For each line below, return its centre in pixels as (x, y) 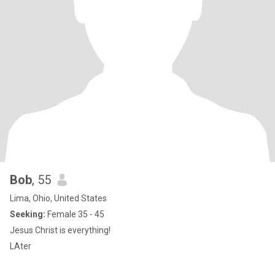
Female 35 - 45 (75, 214)
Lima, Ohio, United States (58, 198)
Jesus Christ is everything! (60, 230)
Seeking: (28, 214)
